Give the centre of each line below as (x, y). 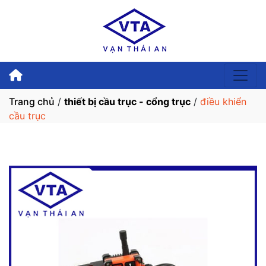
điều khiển (223, 102)
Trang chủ (32, 102)
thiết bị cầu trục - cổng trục (127, 102)
